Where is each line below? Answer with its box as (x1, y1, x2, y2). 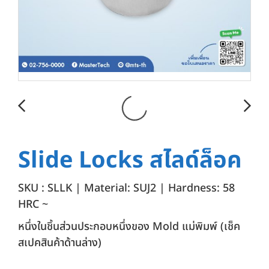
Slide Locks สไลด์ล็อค (18, 144, 242, 178)
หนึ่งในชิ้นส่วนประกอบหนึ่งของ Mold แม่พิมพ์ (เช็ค (18, 219, 240, 235)
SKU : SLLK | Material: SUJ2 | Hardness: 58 (18, 180, 235, 196)
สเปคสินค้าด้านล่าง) (18, 235, 101, 251)
